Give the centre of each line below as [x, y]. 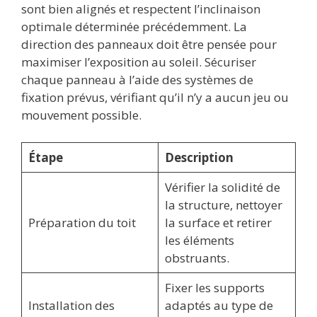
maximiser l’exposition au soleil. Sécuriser [139, 62]
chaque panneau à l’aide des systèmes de [137, 80]
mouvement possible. [81, 115]
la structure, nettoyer [223, 204]
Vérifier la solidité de [222, 187]
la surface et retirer [218, 222]
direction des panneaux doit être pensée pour [149, 45]
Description [199, 157]
